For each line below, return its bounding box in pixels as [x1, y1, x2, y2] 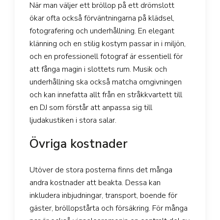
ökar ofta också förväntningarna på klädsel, [29, 13, 174, 24]
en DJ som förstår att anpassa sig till [29, 102, 152, 113]
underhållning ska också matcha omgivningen [29, 77, 182, 88]
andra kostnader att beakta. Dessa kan [29, 177, 161, 189]
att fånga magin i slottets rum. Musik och [29, 64, 167, 75]
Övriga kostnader [29, 136, 128, 153]
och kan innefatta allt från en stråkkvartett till [29, 89, 182, 101]
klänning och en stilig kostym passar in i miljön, [29, 38, 186, 50]
